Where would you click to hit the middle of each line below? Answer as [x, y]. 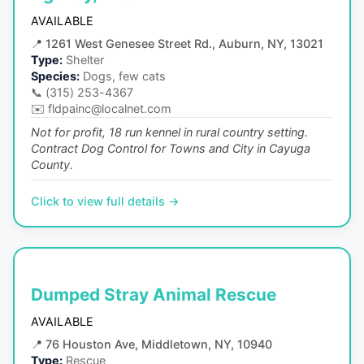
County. [52, 165]
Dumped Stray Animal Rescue [154, 294]
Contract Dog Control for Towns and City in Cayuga [171, 149]
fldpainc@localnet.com [110, 109]
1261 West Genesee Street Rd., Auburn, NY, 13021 [184, 44]
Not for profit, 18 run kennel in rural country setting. [169, 132]
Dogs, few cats [124, 76]
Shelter [85, 60]
